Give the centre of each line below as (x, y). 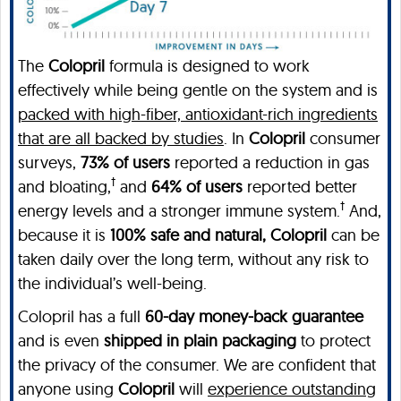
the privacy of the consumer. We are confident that (197, 364)
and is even (61, 340)
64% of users (197, 186)
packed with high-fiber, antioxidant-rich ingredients (198, 114)
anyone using (68, 388)
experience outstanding (292, 388)
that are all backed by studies (121, 138)
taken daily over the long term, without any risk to (193, 259)
